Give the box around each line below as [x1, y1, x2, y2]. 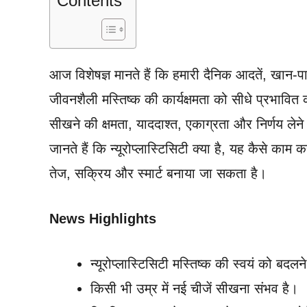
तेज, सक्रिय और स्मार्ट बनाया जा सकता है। [49, 165, 267, 181]
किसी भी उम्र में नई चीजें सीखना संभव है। [90, 280, 298, 296]
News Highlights [49, 210, 156, 226]
